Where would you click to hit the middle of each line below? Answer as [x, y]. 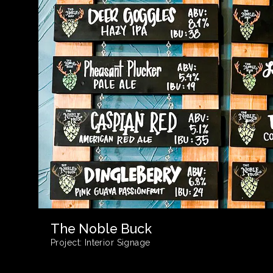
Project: [66, 243]
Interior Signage [116, 243]
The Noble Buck [101, 229]
